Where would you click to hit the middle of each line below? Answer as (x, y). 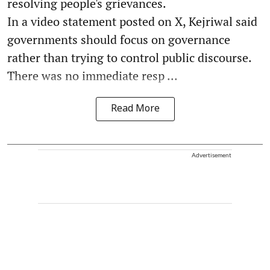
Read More (135, 109)
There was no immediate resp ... (93, 75)
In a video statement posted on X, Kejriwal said (132, 21)
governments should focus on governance (119, 39)
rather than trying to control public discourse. (130, 57)
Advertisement (212, 155)
